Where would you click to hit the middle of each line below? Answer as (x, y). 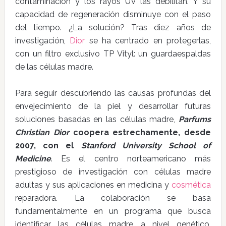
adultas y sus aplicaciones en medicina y (93, 185)
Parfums (195, 119)
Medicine (33, 159)
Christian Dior (42, 132)
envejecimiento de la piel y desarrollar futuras (113, 106)
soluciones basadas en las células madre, (97, 119)
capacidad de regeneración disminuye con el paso (113, 14)
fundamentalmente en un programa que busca (113, 211)
